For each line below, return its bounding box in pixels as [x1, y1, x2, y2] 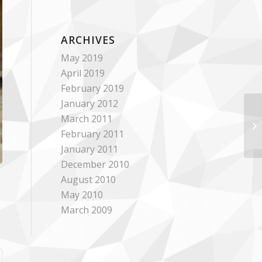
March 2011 [61, 112, 113, 125]
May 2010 [61, 188, 104, 201]
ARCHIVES [61, 33, 116, 47]
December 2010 [61, 158, 130, 171]
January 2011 [61, 143, 119, 156]
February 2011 [61, 127, 125, 140]
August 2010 [61, 173, 116, 186]
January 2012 [61, 97, 119, 110]
